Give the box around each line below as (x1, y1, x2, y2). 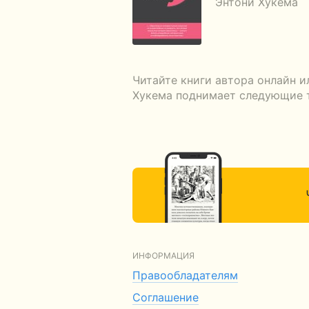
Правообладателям (132, 268, 238, 282)
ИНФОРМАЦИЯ (132, 250, 195, 261)
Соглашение (132, 290, 199, 304)
